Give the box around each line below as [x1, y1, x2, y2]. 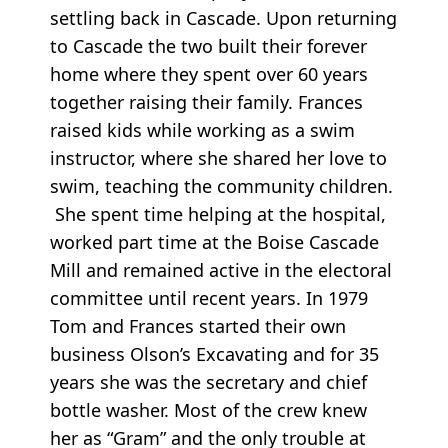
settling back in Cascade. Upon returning [50, 5, 397, 30]
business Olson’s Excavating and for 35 [50, 341, 379, 366]
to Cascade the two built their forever [50, 33, 367, 58]
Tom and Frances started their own [50, 313, 346, 338]
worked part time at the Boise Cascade [50, 229, 379, 254]
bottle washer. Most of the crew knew [50, 397, 367, 422]
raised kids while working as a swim [50, 117, 355, 142]
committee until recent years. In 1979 [50, 285, 368, 310]
